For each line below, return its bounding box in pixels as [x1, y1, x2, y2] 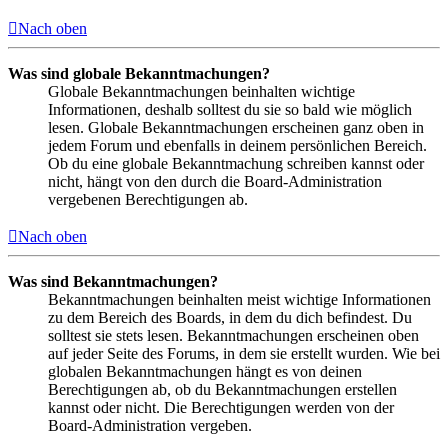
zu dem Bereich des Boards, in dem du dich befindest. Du [48, 309, 412, 327]
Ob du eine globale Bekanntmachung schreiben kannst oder [48, 155, 424, 173]
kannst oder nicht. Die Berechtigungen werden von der [48, 399, 394, 417]
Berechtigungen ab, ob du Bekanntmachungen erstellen [48, 381, 397, 399]
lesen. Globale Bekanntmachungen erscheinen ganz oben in [48, 119, 424, 137]
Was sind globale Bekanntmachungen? [8, 65, 270, 83]
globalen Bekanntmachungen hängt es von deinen [48, 363, 362, 381]
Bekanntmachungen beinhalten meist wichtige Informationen [48, 291, 431, 309]
